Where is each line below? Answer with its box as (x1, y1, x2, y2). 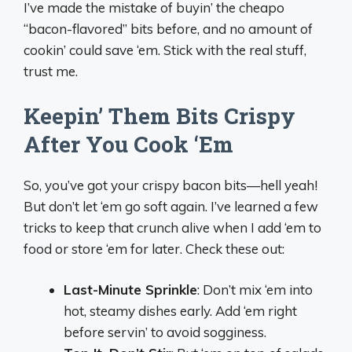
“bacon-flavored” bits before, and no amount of (24, 20, 313, 38)
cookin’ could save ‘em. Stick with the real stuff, (24, 42, 306, 59)
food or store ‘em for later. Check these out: (24, 240, 284, 257)
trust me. (24, 63, 78, 80)
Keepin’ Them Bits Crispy (24, 101, 295, 130)
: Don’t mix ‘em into (197, 281, 313, 299)
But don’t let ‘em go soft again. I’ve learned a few (24, 197, 318, 214)
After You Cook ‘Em (24, 129, 233, 159)
